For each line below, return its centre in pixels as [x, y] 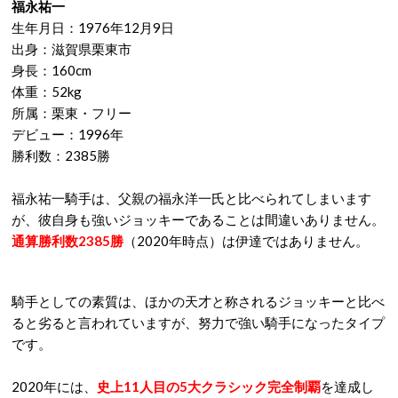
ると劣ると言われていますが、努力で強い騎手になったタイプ [198, 322]
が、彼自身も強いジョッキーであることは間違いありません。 [198, 219]
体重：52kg [47, 92]
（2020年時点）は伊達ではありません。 [246, 241]
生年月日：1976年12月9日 [94, 28]
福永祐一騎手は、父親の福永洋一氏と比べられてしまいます [191, 198]
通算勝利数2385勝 [68, 241]
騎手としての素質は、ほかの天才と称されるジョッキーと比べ [198, 301]
